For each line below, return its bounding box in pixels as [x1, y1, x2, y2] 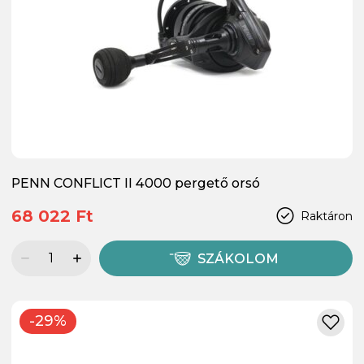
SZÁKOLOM [197, 250, 279, 266]
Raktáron [301, 208, 353, 223]
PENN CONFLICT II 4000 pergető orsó [11, 175, 260, 191]
